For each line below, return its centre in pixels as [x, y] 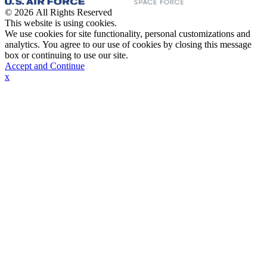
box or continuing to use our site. [66, 55]
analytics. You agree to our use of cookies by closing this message [128, 45]
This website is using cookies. [61, 23]
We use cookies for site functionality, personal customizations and [128, 34]
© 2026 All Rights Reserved [58, 13]
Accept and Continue [45, 66]
